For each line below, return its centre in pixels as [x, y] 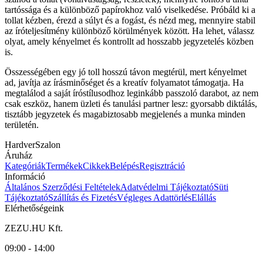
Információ [25, 177]
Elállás [204, 198]
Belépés [124, 166]
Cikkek [96, 166]
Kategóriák [25, 166]
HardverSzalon [33, 145]
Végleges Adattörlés [154, 198]
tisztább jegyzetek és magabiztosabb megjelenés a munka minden [125, 114]
